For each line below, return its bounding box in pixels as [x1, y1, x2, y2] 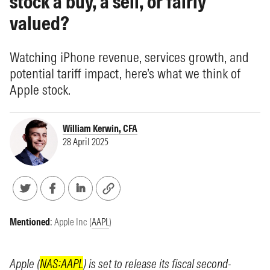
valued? [10, 11, 69, 35]
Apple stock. [10, 81, 71, 98]
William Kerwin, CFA [63, 122, 137, 135]
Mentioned [10, 216, 50, 228]
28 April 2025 [63, 135, 108, 148]
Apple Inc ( [54, 216, 92, 228]
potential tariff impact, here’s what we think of [10, 64, 240, 82]
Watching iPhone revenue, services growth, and [10, 48, 249, 66]
